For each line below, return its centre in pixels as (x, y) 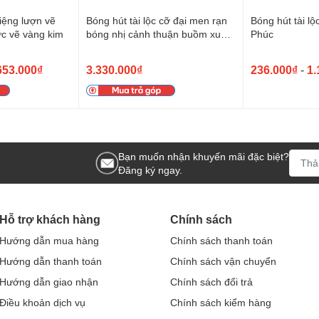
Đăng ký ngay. (150, 169)
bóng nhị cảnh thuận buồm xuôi (157, 33)
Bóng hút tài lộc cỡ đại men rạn (156, 20)
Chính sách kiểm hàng (221, 302)
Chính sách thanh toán (221, 240)
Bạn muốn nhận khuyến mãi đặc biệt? (204, 156)
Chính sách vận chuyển (223, 261)
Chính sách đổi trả (211, 281)
